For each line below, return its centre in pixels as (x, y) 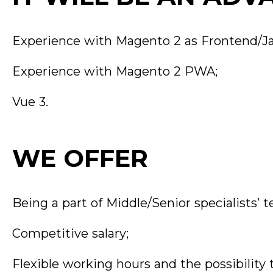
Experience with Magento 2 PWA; (115, 71)
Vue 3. (30, 102)
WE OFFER (80, 158)
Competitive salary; (70, 233)
